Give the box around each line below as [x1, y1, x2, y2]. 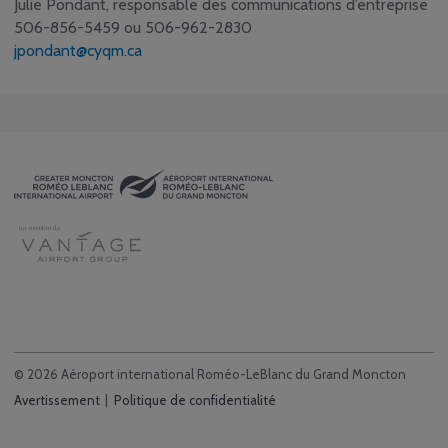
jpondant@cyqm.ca [14, 41, 142, 61]
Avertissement [14, 392, 100, 409]
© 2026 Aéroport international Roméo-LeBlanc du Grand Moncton [14, 366, 406, 383]
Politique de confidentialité [114, 392, 276, 409]
